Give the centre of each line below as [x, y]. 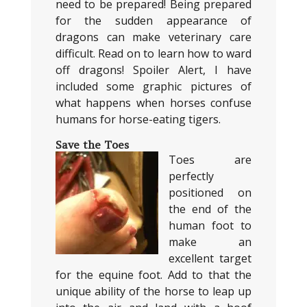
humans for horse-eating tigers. [138, 119]
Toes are [210, 160]
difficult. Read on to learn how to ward [153, 53]
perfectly [191, 176]
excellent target [210, 258]
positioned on [210, 193]
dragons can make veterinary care [153, 37]
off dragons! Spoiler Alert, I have [153, 70]
